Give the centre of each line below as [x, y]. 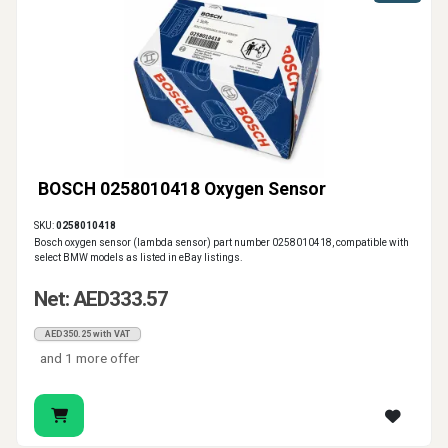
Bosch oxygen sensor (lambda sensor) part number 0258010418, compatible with [221, 243]
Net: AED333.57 [101, 299]
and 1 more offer [90, 358]
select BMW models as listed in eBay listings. [138, 258]
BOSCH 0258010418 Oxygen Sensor [182, 189]
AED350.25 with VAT [87, 334]
